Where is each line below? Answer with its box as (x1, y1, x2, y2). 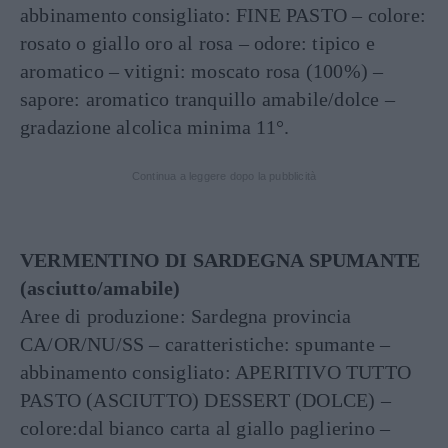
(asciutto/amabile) (20, 277, 181, 299)
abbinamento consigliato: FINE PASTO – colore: (20, 4, 427, 26)
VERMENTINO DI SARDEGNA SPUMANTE (20, 249, 421, 271)
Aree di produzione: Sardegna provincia (20, 305, 352, 327)
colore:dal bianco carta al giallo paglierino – (20, 417, 391, 439)
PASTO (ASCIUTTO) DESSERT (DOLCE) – (20, 389, 391, 411)
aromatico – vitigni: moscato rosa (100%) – (20, 60, 384, 82)
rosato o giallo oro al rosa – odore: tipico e (20, 32, 376, 54)
